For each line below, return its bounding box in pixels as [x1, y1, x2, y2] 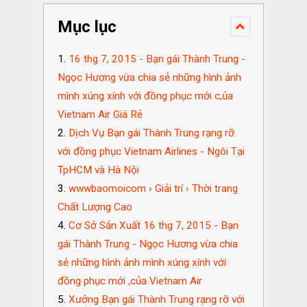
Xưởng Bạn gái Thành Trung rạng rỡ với [68, 293, 245, 306]
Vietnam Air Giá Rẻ [57, 108, 143, 121]
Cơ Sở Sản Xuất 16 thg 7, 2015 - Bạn [68, 219, 238, 232]
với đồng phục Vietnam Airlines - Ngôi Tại [57, 145, 245, 158]
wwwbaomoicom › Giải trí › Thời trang [68, 182, 238, 195]
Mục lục [57, 16, 116, 36]
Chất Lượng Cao [57, 200, 132, 213]
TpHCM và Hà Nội [57, 163, 139, 176]
